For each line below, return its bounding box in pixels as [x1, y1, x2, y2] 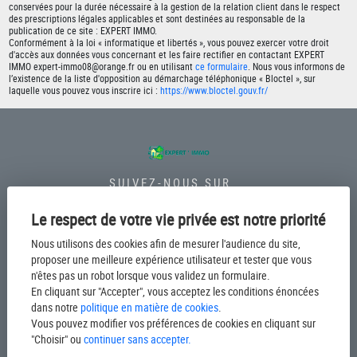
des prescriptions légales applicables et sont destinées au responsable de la [9, 11, 306, 25]
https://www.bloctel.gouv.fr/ [160, 83, 269, 96]
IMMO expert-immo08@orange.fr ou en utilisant [9, 59, 196, 73]
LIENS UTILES [139, 263, 218, 283]
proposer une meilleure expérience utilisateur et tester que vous [30, 252, 312, 267]
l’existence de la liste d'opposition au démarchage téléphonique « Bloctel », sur [9, 71, 316, 84]
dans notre [30, 300, 80, 315]
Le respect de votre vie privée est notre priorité [30, 209, 325, 231]
